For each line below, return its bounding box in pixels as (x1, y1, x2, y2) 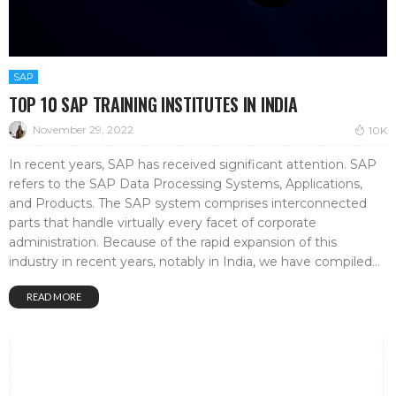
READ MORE (27, 291, 81, 303)
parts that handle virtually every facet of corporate (9, 215, 316, 232)
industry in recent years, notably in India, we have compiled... (9, 254, 380, 270)
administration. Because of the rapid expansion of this (9, 234, 337, 251)
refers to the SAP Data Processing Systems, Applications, (9, 176, 362, 193)
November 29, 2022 (33, 123, 133, 137)
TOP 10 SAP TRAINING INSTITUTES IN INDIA (9, 90, 298, 118)
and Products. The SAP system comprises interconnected (9, 195, 367, 212)
